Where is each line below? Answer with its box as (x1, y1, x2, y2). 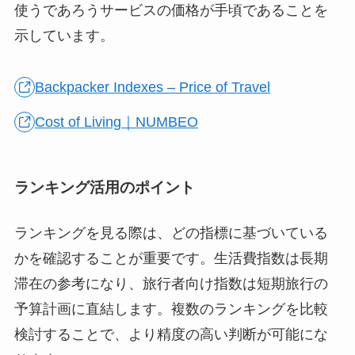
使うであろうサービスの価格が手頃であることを (13, 2, 328, 19)
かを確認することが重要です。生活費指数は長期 (13, 250, 328, 267)
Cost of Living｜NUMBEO (35, 114, 199, 131)
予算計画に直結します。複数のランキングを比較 (13, 301, 328, 318)
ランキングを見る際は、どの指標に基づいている (13, 225, 328, 242)
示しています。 (13, 28, 114, 44)
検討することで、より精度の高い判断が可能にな (13, 326, 328, 343)
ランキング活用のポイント (13, 178, 195, 196)
